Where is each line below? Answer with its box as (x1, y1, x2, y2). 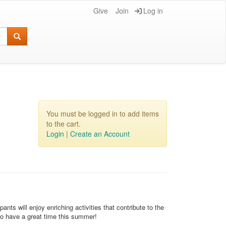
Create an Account (70, 129, 130, 139)
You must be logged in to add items (46, 108, 159, 119)
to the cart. (46, 119, 81, 129)
